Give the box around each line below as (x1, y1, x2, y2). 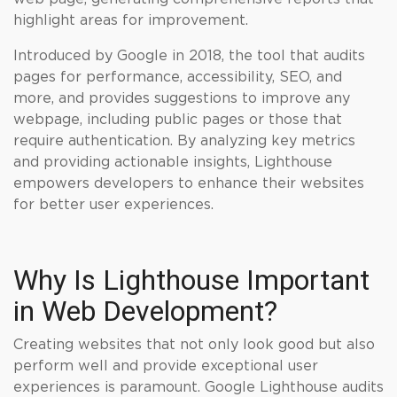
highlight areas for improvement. (13, 13, 248, 27)
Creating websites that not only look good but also (13, 338, 375, 352)
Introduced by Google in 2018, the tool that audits (13, 49, 365, 63)
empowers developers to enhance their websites (13, 176, 364, 191)
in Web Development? (13, 294, 277, 328)
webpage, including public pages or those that (13, 113, 342, 127)
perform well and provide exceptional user (13, 359, 318, 373)
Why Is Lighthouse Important (13, 263, 370, 297)
